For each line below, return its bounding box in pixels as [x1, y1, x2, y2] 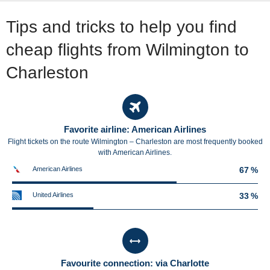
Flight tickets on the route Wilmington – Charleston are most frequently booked [7, 137, 263, 146]
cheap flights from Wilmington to [6, 40, 249, 59]
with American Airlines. [98, 148, 172, 157]
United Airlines [33, 190, 74, 198]
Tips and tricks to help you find [6, 17, 237, 36]
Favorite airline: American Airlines [64, 124, 206, 134]
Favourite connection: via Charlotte [61, 257, 209, 268]
